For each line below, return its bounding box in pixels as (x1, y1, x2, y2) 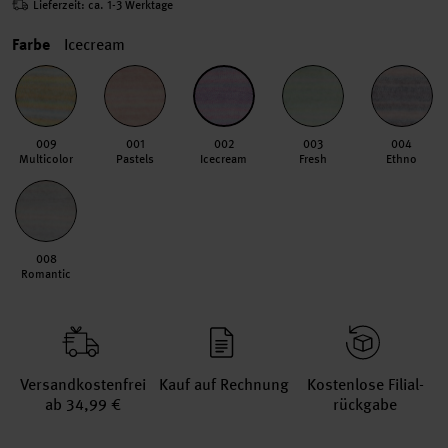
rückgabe (333, 394, 398, 415)
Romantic (21, 266, 72, 282)
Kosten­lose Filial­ (306, 374, 424, 395)
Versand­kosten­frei (19, 374, 146, 395)
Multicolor (19, 151, 74, 167)
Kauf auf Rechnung (159, 374, 289, 395)
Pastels (116, 151, 155, 167)
